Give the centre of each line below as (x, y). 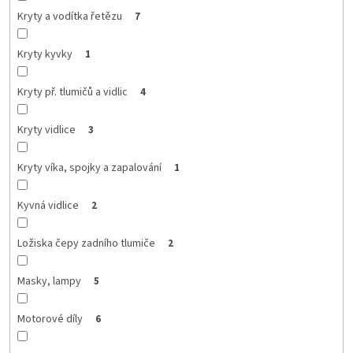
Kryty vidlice (46, 130)
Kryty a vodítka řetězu (69, 16)
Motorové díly (50, 319)
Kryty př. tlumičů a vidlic (72, 92)
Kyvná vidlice (48, 205)
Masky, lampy (49, 281)
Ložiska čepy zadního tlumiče (86, 243)
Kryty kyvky (45, 54)
